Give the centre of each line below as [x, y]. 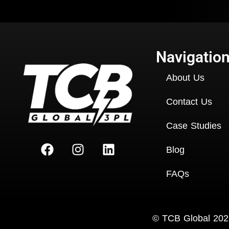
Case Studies [194, 126]
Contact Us [189, 102]
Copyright [131, 219]
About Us [185, 78]
